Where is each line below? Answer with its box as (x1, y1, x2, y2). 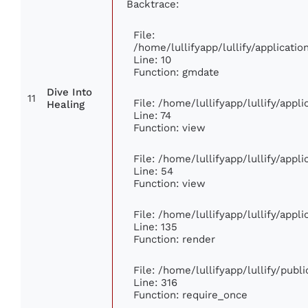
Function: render (133, 233, 215, 245)
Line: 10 (133, 54, 171, 66)
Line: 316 (133, 276, 177, 289)
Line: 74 (133, 109, 171, 122)
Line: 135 (133, 221, 177, 233)
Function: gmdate (133, 66, 219, 78)
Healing (47, 99, 85, 111)
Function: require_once (133, 289, 247, 301)
